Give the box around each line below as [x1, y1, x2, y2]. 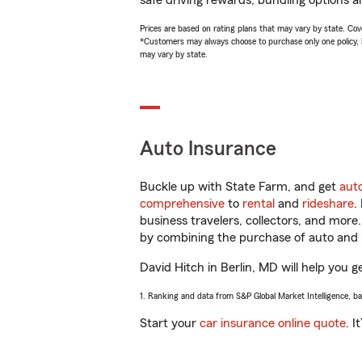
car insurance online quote [200, 317, 346, 330]
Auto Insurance [140, 139, 276, 159]
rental [242, 197, 275, 210]
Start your [140, 317, 200, 330]
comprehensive [140, 197, 225, 210]
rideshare [302, 197, 354, 210]
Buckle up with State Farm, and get [140, 180, 339, 193]
